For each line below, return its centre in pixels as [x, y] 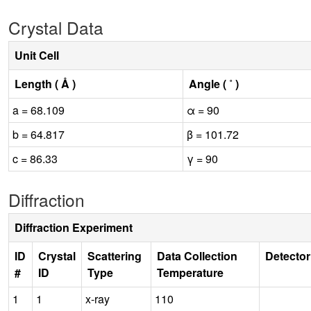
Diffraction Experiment [74, 227]
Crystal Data [56, 27]
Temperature [190, 272]
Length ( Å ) [45, 83]
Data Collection [197, 255]
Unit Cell [37, 55]
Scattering [115, 255]
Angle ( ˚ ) [214, 83]
